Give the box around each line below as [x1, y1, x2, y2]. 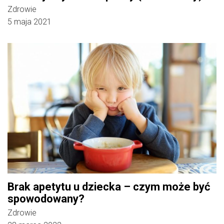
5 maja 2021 [7, 16, 51, 26]
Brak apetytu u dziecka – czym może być [7, 180, 210, 193]
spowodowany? [7, 192, 84, 205]
